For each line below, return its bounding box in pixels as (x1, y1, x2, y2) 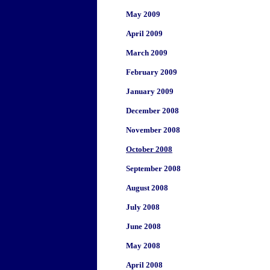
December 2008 (126, 106, 179, 115)
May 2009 (126, 10, 160, 19)
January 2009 (126, 87, 174, 96)
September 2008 (126, 164, 181, 173)
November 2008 (126, 125, 180, 134)
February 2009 (126, 67, 177, 77)
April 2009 (126, 29, 163, 38)
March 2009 (126, 48, 168, 57)
